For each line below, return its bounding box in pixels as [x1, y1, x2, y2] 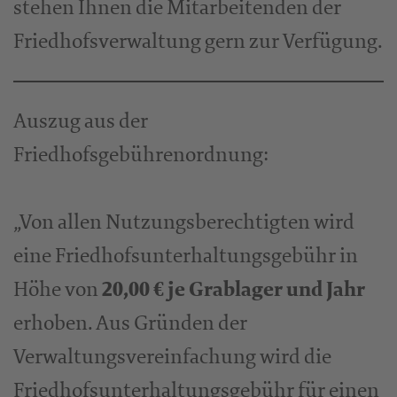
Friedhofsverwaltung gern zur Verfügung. [13, 27, 383, 55]
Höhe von [13, 276, 102, 303]
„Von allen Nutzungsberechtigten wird [13, 208, 354, 236]
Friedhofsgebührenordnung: [13, 141, 269, 168]
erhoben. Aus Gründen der [13, 309, 247, 337]
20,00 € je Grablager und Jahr [102, 276, 365, 304]
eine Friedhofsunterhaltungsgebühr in [13, 242, 358, 269]
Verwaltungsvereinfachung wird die [13, 343, 331, 370]
